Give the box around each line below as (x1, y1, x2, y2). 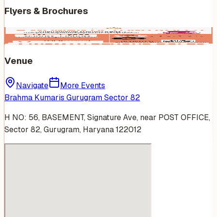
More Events (60, 80, 105, 91)
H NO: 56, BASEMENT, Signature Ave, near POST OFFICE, (4, 112, 210, 123)
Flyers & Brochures (4, 5, 88, 17)
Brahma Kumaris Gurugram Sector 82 (4, 93, 140, 103)
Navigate (16, 80, 48, 91)
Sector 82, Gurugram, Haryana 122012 (4, 124, 141, 135)
